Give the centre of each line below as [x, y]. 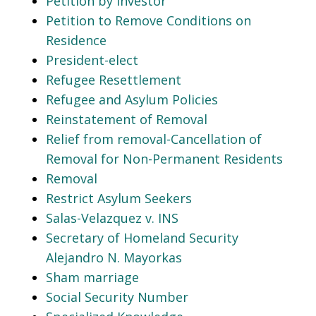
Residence [76, 40]
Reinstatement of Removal [127, 119]
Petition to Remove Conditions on [148, 20]
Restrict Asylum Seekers [119, 198]
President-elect [92, 60]
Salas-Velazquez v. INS [112, 218]
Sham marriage [92, 277]
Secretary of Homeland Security [142, 237]
